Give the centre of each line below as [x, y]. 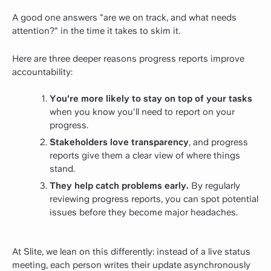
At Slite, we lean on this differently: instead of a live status [131, 252]
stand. [62, 168]
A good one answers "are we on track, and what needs [124, 18]
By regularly [214, 185]
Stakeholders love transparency [119, 142]
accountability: [42, 72]
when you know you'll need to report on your [142, 112]
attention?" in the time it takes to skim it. [96, 31]
